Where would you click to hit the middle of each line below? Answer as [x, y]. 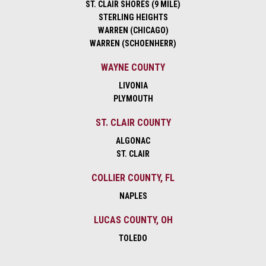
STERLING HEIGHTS [133, 18]
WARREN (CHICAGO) [133, 31]
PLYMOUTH [133, 99]
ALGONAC [133, 141]
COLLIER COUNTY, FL [133, 178]
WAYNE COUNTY [133, 68]
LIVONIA [133, 86]
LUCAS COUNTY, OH [133, 220]
